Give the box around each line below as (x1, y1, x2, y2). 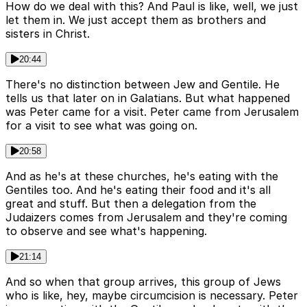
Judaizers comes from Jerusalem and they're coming (5, 210, 287, 225)
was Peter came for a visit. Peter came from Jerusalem (5, 105, 299, 119)
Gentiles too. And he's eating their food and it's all (5, 183, 271, 197)
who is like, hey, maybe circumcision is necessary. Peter (5, 288, 298, 303)
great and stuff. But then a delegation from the (5, 197, 256, 211)
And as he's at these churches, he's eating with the (5, 169, 278, 184)
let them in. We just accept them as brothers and (5, 13, 266, 27)
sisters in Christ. (5, 27, 90, 41)
